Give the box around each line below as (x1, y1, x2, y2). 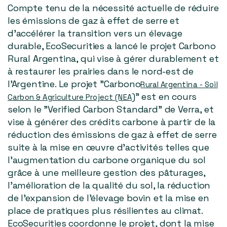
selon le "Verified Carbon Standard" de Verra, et (8, 103, 214, 116)
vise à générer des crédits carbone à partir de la (8, 116, 216, 128)
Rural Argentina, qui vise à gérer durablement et (8, 53, 219, 65)
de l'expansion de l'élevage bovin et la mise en (8, 192, 209, 204)
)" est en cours (131, 91, 197, 103)
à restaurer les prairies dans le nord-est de (8, 65, 194, 78)
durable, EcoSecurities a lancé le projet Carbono (8, 40, 216, 52)
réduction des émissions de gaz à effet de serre (8, 129, 217, 141)
